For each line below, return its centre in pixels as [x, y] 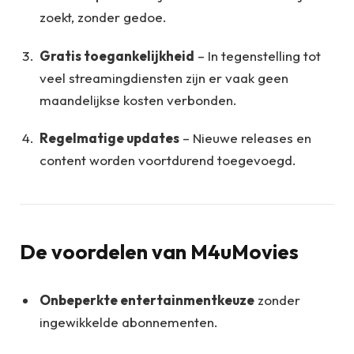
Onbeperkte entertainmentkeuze [147, 300]
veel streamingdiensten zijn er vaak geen [164, 77]
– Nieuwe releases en [245, 138]
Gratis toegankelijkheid [117, 55]
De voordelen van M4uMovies [159, 252]
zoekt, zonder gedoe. [103, 17]
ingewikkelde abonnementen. [129, 322]
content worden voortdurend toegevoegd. [168, 160]
